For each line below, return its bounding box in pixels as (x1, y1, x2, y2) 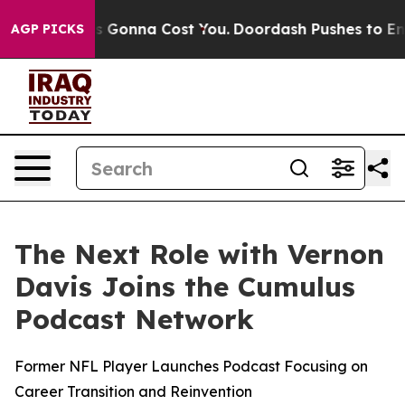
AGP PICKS (11, 21, 84, 37)
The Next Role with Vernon (14, 237, 384, 271)
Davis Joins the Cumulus (14, 269, 355, 304)
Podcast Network (14, 302, 254, 336)
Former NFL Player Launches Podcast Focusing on (14, 357, 368, 375)
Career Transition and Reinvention (14, 382, 252, 400)
